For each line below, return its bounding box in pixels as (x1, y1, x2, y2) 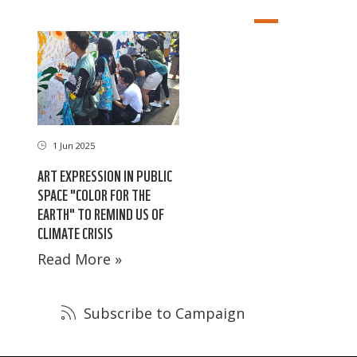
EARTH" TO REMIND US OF (37, 203, 164, 224)
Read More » (37, 249, 122, 269)
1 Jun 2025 (50, 139, 95, 152)
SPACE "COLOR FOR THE (37, 184, 151, 205)
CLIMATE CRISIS (37, 222, 113, 243)
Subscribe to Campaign (80, 304, 245, 324)
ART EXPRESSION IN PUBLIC (37, 165, 172, 186)
